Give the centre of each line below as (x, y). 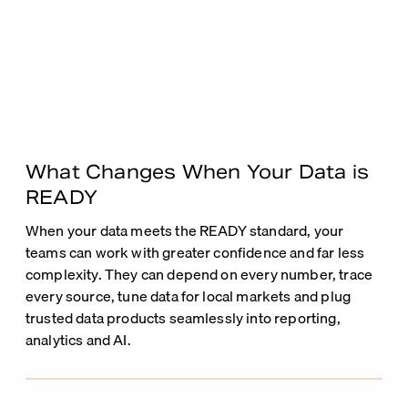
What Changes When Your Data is (198, 173)
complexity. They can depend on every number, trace (199, 275)
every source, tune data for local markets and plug (189, 296)
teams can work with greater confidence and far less (195, 253)
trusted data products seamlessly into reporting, (183, 318)
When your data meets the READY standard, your (185, 231)
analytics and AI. (78, 340)
